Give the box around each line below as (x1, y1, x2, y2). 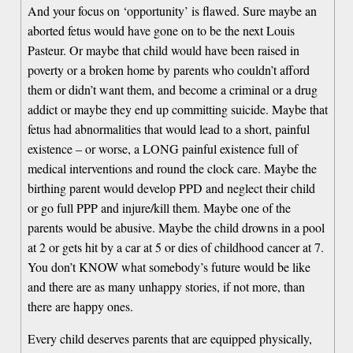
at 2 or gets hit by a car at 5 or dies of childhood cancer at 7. (28, 239, 325, 256)
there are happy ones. (28, 298, 134, 315)
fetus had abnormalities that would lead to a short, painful (28, 121, 310, 138)
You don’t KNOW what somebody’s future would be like (28, 258, 311, 276)
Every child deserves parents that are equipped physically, (28, 330, 313, 347)
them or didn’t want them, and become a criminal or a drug (28, 81, 318, 98)
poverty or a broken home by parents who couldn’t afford (28, 61, 310, 79)
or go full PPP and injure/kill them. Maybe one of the (28, 199, 292, 217)
